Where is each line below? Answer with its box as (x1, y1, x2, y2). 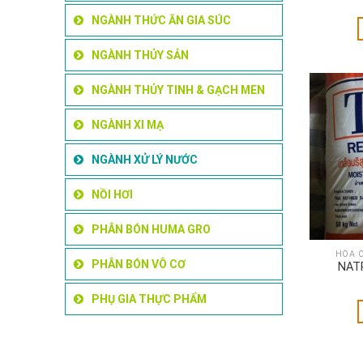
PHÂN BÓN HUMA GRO (92, 223, 211, 237)
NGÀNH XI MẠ (92, 118, 164, 132)
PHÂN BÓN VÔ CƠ (92, 258, 186, 271)
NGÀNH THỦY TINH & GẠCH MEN (92, 83, 265, 97)
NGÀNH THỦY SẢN (92, 49, 189, 62)
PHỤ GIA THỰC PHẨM (92, 293, 207, 306)
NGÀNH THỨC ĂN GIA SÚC (92, 14, 231, 28)
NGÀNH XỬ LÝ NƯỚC (92, 153, 198, 167)
